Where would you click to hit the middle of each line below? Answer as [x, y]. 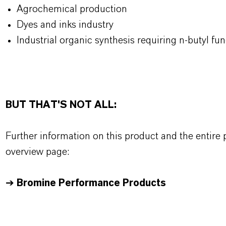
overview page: [38, 152]
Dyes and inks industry [66, 25]
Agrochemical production [73, 9]
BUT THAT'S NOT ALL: [62, 105]
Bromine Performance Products [91, 183]
